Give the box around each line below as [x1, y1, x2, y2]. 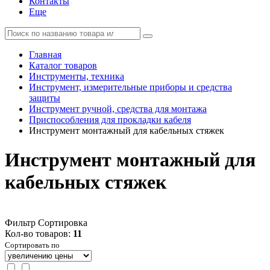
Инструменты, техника [29, 71, 124, 81]
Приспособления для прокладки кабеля [29, 115, 191, 125]
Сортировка [38, 217, 87, 228]
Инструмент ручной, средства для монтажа [29, 104, 207, 114]
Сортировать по [5, 240, 60, 250]
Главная [29, 49, 61, 60]
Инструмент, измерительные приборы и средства [29, 82, 232, 92]
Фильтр [5, 217, 36, 228]
